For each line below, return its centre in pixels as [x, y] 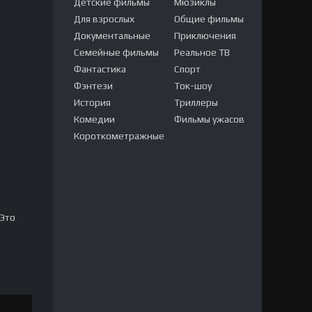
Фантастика [100, 69]
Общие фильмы [209, 19]
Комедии [94, 119]
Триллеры [196, 102]
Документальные [112, 36]
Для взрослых [104, 19]
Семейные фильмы [116, 52]
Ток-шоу [193, 86]
